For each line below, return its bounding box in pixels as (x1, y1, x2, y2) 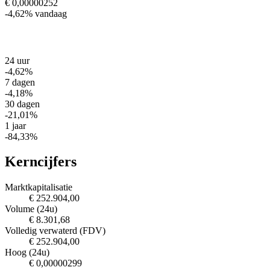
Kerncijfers (5, 154, 77, 170)
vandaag (35, 8, 67, 19)
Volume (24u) (5, 204, 57, 215)
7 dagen (5, 77, 35, 87)
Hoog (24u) (5, 247, 49, 258)
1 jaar (5, 120, 26, 131)
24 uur (5, 55, 30, 66)
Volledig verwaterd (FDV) (5, 225, 105, 236)
